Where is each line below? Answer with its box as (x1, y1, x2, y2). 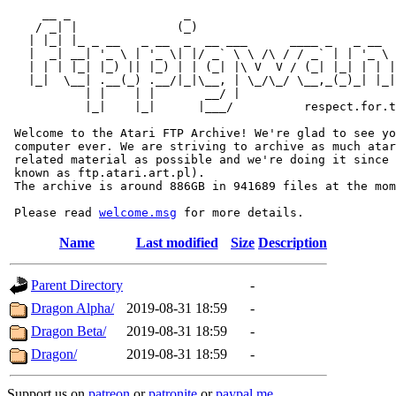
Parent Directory (31, 278, 123, 293)
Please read (7, 206, 99, 219)
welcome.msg (99, 206, 177, 219)
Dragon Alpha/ (31, 301, 114, 316)
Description (258, 235, 327, 250)
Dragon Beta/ (31, 324, 106, 339)
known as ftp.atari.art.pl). (7, 166, 205, 179)
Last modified (135, 235, 218, 250)
